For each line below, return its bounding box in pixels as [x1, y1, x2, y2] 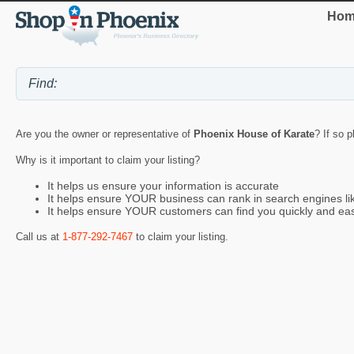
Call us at [16, 230, 62, 243]
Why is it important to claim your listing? [16, 154, 200, 167]
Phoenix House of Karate [194, 128, 314, 141]
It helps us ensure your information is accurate [47, 179, 279, 193]
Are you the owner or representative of [16, 128, 194, 141]
